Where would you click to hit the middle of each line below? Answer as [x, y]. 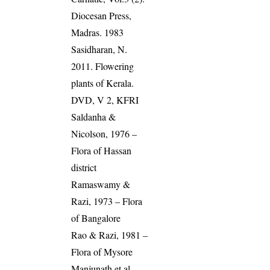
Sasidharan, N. [99, 49]
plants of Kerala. [103, 83]
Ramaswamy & [101, 184]
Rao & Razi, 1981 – [110, 235]
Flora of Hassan [102, 151]
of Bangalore [96, 218]
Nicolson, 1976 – [104, 134]
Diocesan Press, [102, 16]
